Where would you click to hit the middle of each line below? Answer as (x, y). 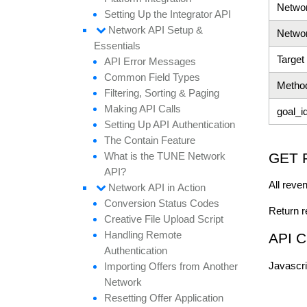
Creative (124, 219)
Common (126, 77)
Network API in (143, 188)
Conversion (131, 204)
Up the (154, 14)
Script (210, 219)
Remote (164, 235)
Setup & (185, 30)
